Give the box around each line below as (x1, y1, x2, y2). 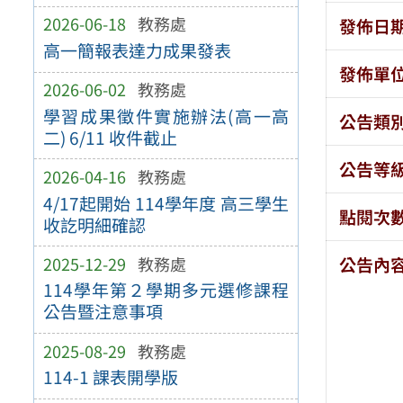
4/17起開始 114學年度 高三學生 (42, 190, 290, 216)
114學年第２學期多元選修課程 (42, 277, 290, 303)
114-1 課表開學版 (42, 364, 178, 390)
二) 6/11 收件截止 (42, 124, 177, 150)
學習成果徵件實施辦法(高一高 (42, 103, 290, 129)
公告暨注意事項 (42, 299, 163, 325)
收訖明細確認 (42, 211, 146, 237)
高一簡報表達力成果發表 (42, 38, 231, 64)
